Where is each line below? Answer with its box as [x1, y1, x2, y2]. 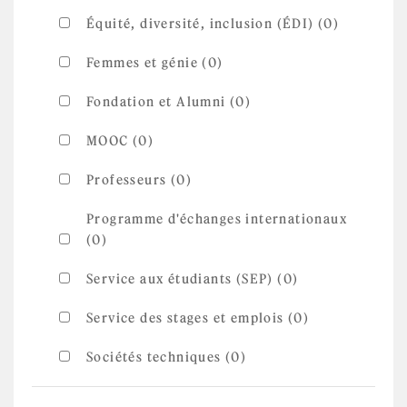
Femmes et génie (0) [86, 55, 223, 71]
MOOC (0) [86, 133, 154, 149]
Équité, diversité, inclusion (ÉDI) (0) [86, 15, 340, 32]
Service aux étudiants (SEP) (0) [86, 271, 299, 287]
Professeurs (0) [86, 172, 192, 188]
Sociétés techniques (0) [86, 349, 247, 365]
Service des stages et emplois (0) [86, 310, 310, 326]
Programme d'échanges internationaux [86, 211, 347, 227]
